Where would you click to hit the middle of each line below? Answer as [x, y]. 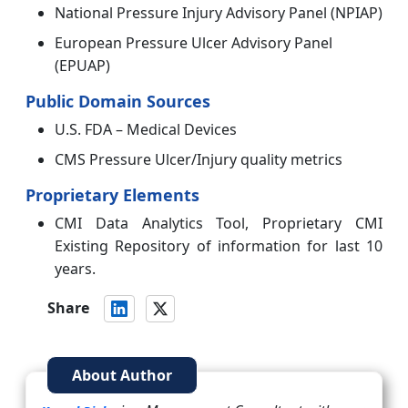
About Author [122, 376]
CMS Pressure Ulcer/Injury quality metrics [199, 160]
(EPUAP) [82, 66]
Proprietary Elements [112, 195]
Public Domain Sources [118, 102]
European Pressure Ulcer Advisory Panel [194, 43]
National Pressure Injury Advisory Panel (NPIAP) [219, 13]
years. [75, 269]
